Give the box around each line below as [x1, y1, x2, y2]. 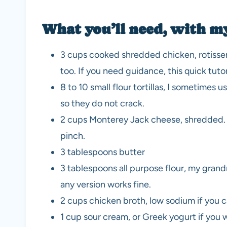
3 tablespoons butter [60, 146, 145, 158]
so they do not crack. [60, 98, 144, 109]
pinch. [60, 130, 85, 142]
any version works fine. [60, 179, 151, 191]
